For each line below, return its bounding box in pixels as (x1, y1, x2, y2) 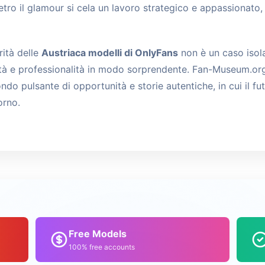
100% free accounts (69, 243, 135, 251)
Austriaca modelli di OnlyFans (41, 47, 178, 59)
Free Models (69, 228, 127, 240)
